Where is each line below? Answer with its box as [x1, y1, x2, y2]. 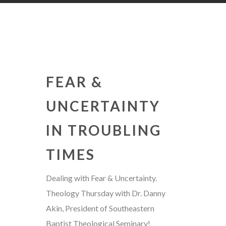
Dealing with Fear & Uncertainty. [45, 173, 157, 183]
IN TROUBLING [45, 121, 161, 139]
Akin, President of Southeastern [45, 203, 154, 213]
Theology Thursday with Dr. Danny [45, 188, 165, 198]
